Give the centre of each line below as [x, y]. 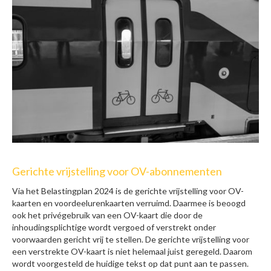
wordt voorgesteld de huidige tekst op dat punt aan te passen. [130, 264]
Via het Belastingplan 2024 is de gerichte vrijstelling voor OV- [128, 191]
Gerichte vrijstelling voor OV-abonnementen [117, 171]
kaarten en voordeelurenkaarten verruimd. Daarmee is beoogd [129, 203]
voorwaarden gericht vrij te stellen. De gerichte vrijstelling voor [131, 240]
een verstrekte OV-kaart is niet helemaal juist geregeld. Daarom [132, 252]
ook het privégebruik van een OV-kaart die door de [107, 215]
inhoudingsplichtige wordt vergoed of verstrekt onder [114, 227]
